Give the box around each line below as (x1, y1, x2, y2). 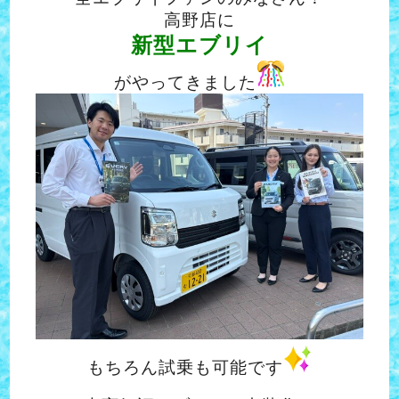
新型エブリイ (131, 32, 268, 57)
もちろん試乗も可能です (87, 358, 283, 378)
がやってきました (114, 72, 256, 92)
